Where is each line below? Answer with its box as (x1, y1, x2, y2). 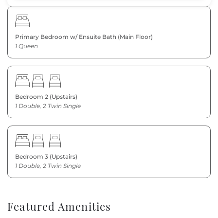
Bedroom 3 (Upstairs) (15, 153, 77, 161)
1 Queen (15, 42, 38, 50)
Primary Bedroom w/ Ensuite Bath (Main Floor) (15, 33, 153, 41)
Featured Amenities (7, 199, 111, 214)
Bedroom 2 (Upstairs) (15, 93, 77, 101)
